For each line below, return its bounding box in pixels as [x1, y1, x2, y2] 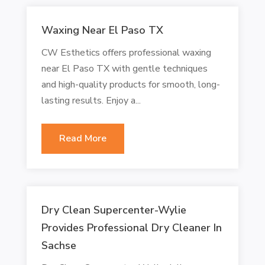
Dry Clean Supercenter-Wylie [41, 202, 186, 217]
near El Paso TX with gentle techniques [41, 62, 208, 75]
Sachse [41, 238, 76, 253]
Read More [59, 131, 106, 145]
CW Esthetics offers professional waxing [41, 46, 211, 59]
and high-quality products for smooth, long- [41, 77, 220, 91]
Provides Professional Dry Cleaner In [41, 220, 222, 235]
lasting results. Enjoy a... [41, 93, 141, 107]
